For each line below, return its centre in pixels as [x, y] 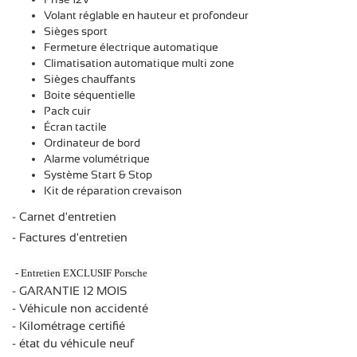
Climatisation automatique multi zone [139, 63]
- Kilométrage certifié [69, 325]
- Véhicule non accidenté [80, 308]
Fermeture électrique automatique [131, 47]
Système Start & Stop [98, 174]
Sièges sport [76, 31]
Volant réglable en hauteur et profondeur [146, 15]
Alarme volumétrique [97, 158]
